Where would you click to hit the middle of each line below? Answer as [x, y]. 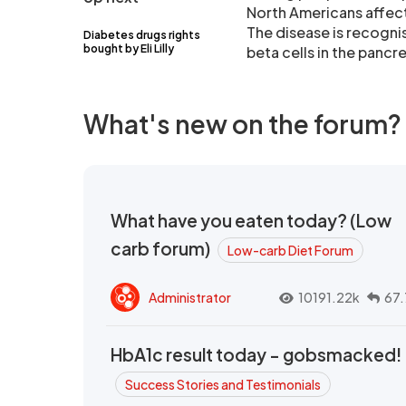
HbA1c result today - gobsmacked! [256, 354]
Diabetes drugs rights [142, 35]
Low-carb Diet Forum [290, 250]
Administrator [190, 297]
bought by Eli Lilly [129, 48]
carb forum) [162, 248]
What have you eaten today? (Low [251, 220]
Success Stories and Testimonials [223, 384]
